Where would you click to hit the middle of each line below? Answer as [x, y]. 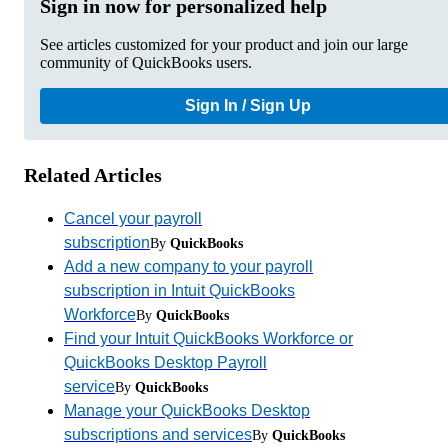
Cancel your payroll [133, 219]
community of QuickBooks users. [146, 63]
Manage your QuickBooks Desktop [187, 411]
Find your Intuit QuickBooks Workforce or [208, 339]
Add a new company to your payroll [188, 267]
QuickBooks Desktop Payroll [165, 363]
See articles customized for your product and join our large [224, 45]
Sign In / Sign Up [248, 106]
